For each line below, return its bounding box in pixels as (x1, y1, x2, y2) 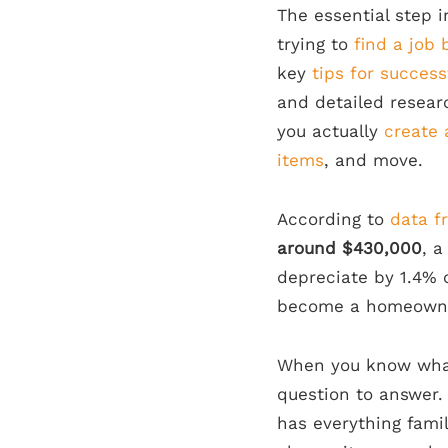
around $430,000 (277, 237, 422, 258)
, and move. (324, 149, 423, 170)
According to (277, 208, 390, 229)
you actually (277, 120, 384, 141)
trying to (277, 33, 354, 54)
